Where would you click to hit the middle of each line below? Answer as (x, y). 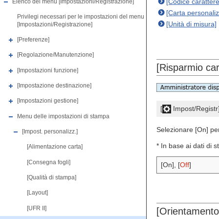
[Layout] (37, 193)
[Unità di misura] (191, 24)
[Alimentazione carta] (55, 147)
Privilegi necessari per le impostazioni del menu (81, 17)
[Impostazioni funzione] (48, 70)
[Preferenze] (33, 40)
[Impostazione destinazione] (54, 86)
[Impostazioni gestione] (48, 101)
